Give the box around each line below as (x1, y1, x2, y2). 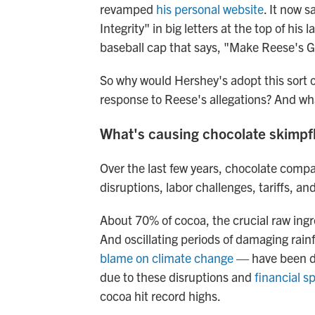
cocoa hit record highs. (100, 288, 221, 304)
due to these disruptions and (100, 269, 255, 285)
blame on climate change (100, 250, 233, 266)
